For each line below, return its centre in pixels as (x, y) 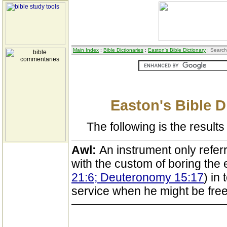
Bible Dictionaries (123, 50)
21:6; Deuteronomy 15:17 (138, 177)
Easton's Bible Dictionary (177, 50)
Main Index (86, 50)
